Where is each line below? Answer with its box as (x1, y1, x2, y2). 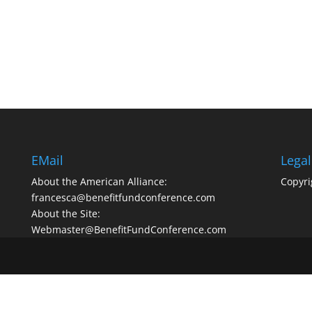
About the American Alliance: (31, 174, 167, 188)
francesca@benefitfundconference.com (31, 190, 215, 204)
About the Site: (31, 206, 100, 220)
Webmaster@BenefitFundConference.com (31, 222, 226, 236)
